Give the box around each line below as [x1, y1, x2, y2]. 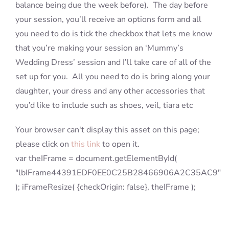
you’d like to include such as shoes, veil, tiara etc [15, 100, 193, 111]
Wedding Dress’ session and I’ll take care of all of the [15, 57, 211, 68]
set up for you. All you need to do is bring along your [15, 71, 210, 83]
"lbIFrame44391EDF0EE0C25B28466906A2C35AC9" [15, 167, 221, 179]
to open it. [100, 139, 140, 150]
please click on [15, 139, 71, 150]
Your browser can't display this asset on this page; [15, 124, 199, 136]
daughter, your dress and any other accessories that [15, 85, 205, 97]
